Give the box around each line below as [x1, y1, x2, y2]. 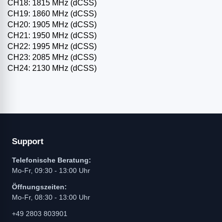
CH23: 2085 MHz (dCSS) [7, 53, 97, 62]
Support [12, 137, 44, 147]
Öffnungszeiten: [12, 183, 67, 191]
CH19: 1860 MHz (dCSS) [7, 9, 97, 18]
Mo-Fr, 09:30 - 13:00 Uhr [12, 166, 90, 175]
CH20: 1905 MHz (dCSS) [7, 20, 97, 29]
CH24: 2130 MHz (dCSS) [7, 64, 97, 73]
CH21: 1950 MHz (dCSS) [7, 31, 97, 40]
